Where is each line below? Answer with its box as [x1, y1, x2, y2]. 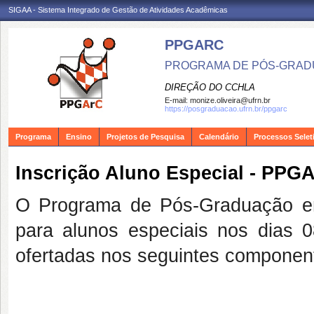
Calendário [199, 132, 239, 141]
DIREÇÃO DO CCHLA [165, 82, 255, 93]
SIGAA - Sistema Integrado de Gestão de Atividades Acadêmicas [8, 6, 228, 14]
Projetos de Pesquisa [107, 132, 184, 141]
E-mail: [165, 96, 190, 104]
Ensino [66, 132, 92, 141]
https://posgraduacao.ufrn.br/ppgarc [165, 104, 287, 113]
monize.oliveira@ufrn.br [190, 96, 271, 104]
